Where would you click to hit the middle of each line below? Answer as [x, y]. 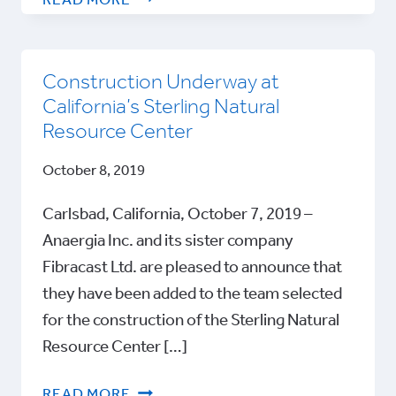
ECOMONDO [175, 41]
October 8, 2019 [94, 171]
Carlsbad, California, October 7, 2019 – [178, 214]
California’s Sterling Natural [161, 107]
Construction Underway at [161, 82]
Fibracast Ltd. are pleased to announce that [192, 267]
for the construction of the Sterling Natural [191, 320]
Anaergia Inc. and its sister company [168, 241]
